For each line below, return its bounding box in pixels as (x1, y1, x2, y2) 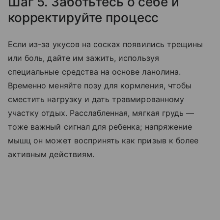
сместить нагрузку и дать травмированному (8, 94, 184, 105)
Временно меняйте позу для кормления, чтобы (8, 81, 192, 91)
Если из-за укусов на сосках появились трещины (8, 39, 203, 50)
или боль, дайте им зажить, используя (8, 53, 159, 63)
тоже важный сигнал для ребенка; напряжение (8, 122, 192, 132)
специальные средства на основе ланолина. (8, 67, 181, 77)
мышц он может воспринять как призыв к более (8, 136, 199, 146)
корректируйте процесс (8, 10, 159, 26)
